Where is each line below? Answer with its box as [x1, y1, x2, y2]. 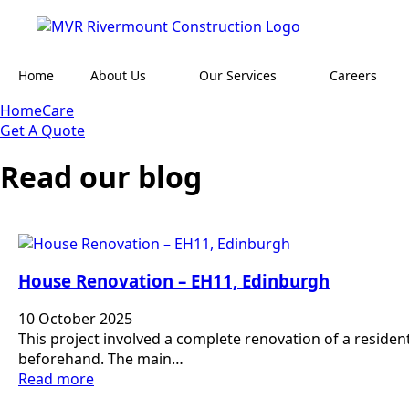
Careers [330, 66, 377, 84]
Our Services [199, 66, 277, 84]
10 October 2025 [18, 308, 132, 329]
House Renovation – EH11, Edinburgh [18, 269, 330, 293]
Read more [18, 368, 94, 389]
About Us [90, 66, 146, 84]
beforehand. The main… [18, 348, 184, 369]
